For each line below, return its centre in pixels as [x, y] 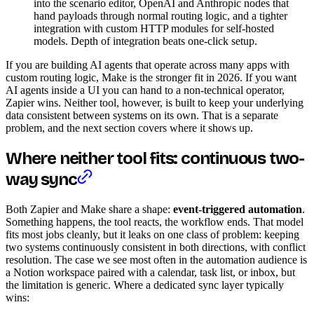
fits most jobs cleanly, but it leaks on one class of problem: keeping [152, 234]
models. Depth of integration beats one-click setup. [145, 41]
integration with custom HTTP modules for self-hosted [154, 28]
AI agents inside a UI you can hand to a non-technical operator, [145, 90]
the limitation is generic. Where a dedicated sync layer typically [145, 285]
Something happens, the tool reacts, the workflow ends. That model [155, 221]
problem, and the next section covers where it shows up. [129, 128]
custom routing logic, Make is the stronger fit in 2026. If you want [151, 77]
